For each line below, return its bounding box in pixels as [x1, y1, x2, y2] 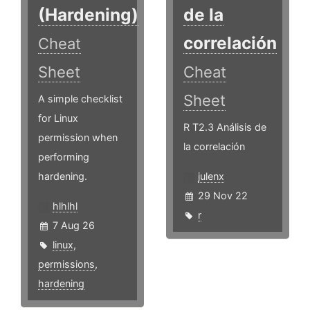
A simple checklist [38, 93, 122, 105]
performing [38, 151, 89, 163]
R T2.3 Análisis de [183, 121, 267, 134]
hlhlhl [53, 200, 77, 212]
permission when [38, 131, 118, 144]
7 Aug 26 [53, 219, 95, 232]
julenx [198, 170, 225, 183]
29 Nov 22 [198, 190, 248, 202]
